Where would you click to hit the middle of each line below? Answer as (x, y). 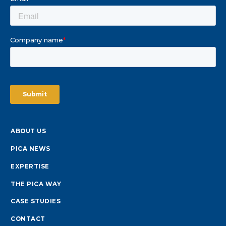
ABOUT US (28, 131)
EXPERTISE (30, 166)
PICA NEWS (31, 149)
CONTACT (28, 219)
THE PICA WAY (36, 184)
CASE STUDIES (36, 202)
